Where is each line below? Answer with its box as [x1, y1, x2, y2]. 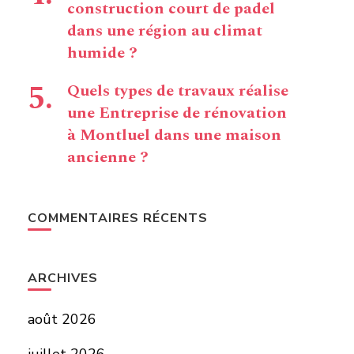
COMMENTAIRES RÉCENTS [27, 209, 208, 227]
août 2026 [27, 310, 96, 329]
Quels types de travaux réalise [66, 79, 288, 103]
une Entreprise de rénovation [66, 101, 287, 125]
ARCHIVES [27, 269, 98, 287]
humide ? [66, 41, 137, 65]
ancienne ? [66, 145, 149, 169]
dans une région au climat [66, 19, 262, 43]
